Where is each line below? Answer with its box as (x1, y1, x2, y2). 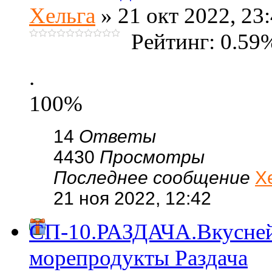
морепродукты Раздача (29, 245, 248, 270)
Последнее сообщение (53, 168, 255, 188)
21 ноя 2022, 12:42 (53, 188, 211, 208)
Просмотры (100, 147, 205, 167)
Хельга (29, 3, 95, 28)
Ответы (79, 126, 156, 146)
